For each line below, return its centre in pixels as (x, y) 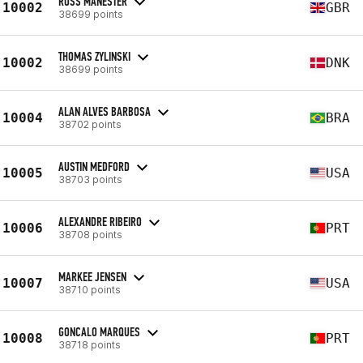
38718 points (90, 344)
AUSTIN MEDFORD (94, 166)
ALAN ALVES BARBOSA (105, 111)
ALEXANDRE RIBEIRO (100, 221)
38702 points (90, 124)
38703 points (90, 179)
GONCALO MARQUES (99, 331)
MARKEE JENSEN (92, 276)
